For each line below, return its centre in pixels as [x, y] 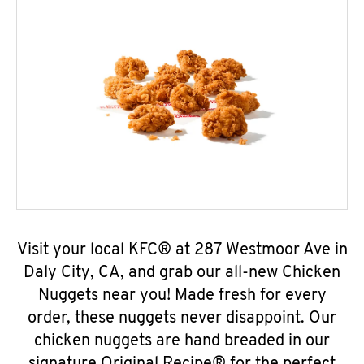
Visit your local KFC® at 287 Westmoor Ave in [182, 250]
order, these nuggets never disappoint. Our [182, 318]
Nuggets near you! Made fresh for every [182, 296]
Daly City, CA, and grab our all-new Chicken [182, 273]
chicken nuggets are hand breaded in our [182, 341]
